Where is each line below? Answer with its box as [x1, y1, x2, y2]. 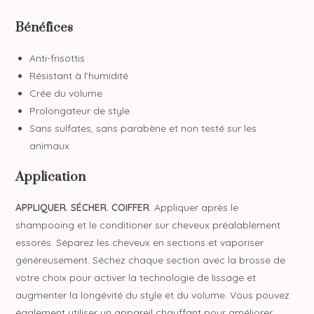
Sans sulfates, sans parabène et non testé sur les [29, 121, 257, 135]
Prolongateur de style [29, 104, 130, 117]
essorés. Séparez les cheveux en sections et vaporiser [15, 235, 264, 249]
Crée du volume [29, 86, 103, 100]
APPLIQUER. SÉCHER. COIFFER [15, 200, 150, 214]
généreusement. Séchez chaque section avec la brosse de [15, 253, 286, 266]
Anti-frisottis [29, 51, 86, 64]
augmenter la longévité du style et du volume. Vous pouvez [15, 288, 290, 301]
